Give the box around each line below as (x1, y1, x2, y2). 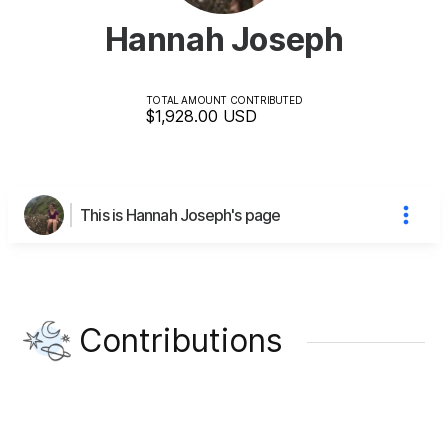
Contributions (79, 320, 283, 360)
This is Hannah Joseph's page (80, 204, 281, 225)
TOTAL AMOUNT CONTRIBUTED (145, 93, 303, 106)
